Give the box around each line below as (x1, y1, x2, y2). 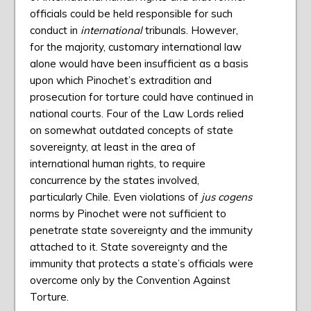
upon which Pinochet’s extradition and (29, 74, 212, 87)
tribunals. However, (144, 24, 238, 37)
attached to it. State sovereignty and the (29, 240, 228, 254)
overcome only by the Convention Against (29, 274, 230, 287)
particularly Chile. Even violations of (29, 190, 201, 204)
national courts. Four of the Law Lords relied (29, 107, 244, 121)
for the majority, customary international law (29, 40, 242, 54)
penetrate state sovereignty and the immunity (29, 224, 253, 237)
